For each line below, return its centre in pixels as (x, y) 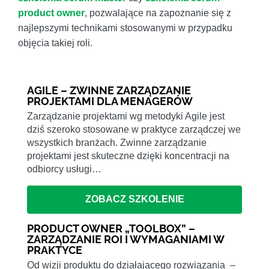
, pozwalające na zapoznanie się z (158, 13)
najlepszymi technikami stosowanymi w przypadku (125, 28)
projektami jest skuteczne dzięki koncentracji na (128, 156)
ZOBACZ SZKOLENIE (134, 199)
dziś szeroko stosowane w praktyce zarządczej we (134, 130)
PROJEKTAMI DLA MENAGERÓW (110, 101)
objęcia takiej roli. (55, 43)
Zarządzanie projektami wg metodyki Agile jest (126, 116)
